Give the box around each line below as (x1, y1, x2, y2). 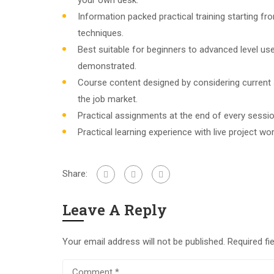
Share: (62, 168, 87, 179)
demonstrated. (78, 61, 136, 72)
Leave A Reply (62, 200, 167, 220)
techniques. (78, 28, 124, 39)
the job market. (78, 94, 138, 105)
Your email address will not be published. (62, 236, 225, 247)
